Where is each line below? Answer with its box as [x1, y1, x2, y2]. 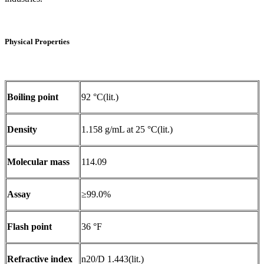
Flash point [7, 221, 52, 232]
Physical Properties [5, 37, 70, 47]
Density [7, 124, 37, 134]
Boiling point [7, 91, 58, 102]
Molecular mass [7, 156, 70, 167]
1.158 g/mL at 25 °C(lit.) [81, 124, 173, 134]
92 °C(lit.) [81, 91, 118, 102]
